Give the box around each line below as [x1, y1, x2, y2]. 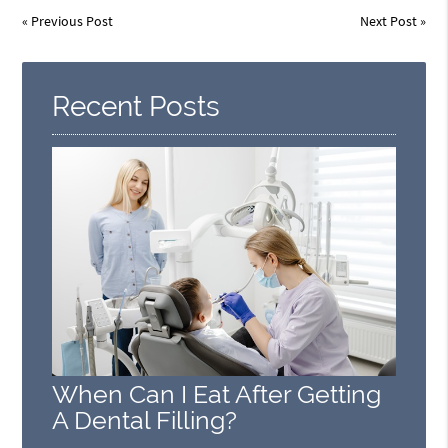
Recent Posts [52, 90, 221, 123]
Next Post [359, 12, 417, 30]
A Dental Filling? [52, 405, 238, 435]
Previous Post [31, 12, 114, 30]
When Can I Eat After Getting [52, 379, 382, 409]
